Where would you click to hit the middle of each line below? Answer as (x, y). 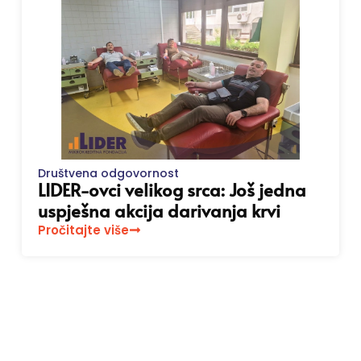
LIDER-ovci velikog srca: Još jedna (172, 190)
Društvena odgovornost (109, 174)
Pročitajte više (84, 230)
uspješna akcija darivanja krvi (160, 211)
